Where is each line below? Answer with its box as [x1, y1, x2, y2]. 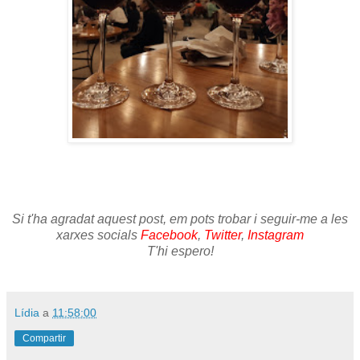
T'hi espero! [146, 243, 214, 258]
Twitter [204, 227, 241, 242]
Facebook [141, 227, 198, 242]
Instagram [247, 227, 304, 242]
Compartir [22, 332, 66, 344]
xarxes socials [56, 227, 141, 242]
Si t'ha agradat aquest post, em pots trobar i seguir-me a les [12, 211, 348, 226]
